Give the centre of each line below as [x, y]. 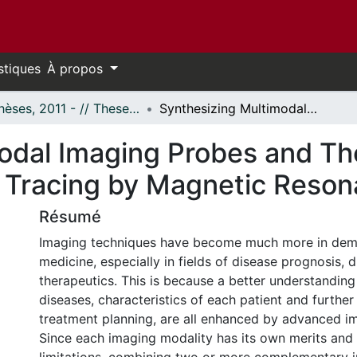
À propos [77, 69]
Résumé [70, 217]
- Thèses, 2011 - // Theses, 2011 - [134, 108]
